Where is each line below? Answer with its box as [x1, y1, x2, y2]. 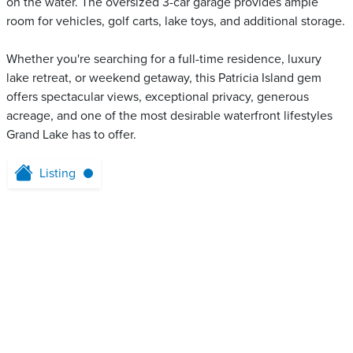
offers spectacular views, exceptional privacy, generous [6, 89, 309, 105]
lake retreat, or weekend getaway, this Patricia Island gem [6, 70, 321, 86]
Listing [39, 165, 76, 181]
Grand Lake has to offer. [6, 127, 136, 143]
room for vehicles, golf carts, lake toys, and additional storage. [6, 13, 345, 29]
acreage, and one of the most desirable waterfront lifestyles [6, 108, 333, 124]
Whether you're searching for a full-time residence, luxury [6, 51, 321, 67]
